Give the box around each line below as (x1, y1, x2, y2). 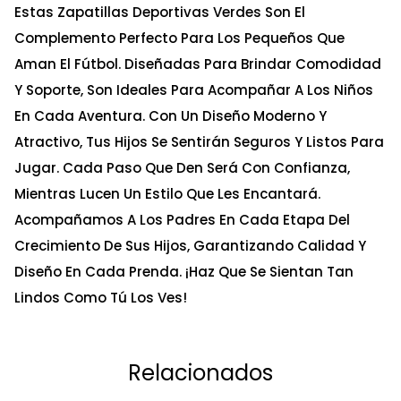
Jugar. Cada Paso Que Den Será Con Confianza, (14, 158, 350, 177)
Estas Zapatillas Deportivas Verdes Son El (14, 2, 305, 21)
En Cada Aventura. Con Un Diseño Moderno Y (14, 106, 327, 125)
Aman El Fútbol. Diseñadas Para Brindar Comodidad (14, 54, 381, 73)
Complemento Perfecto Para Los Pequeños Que (14, 28, 345, 47)
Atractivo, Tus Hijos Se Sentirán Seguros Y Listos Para (14, 132, 384, 151)
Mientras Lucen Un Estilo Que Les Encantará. (14, 183, 320, 203)
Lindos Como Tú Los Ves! (14, 287, 187, 307)
